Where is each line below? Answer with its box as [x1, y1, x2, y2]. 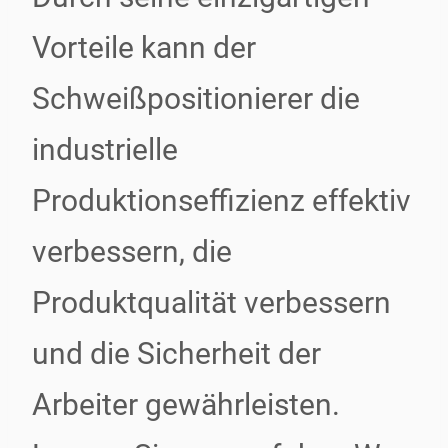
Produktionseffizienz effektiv [32, 183, 411, 218]
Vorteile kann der [32, 30, 256, 65]
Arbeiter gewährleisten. [32, 387, 340, 422]
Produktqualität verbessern [32, 285, 391, 320]
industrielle [32, 132, 178, 167]
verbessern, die [32, 234, 232, 269]
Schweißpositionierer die [32, 81, 360, 116]
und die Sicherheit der [32, 336, 321, 371]
